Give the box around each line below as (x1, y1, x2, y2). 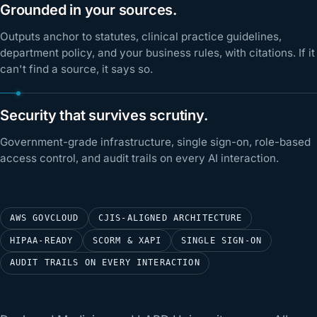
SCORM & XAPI (92, 235, 162, 246)
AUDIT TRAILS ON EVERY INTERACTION (9, 258, 200, 268)
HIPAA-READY (9, 235, 74, 246)
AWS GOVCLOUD (9, 212, 79, 223)
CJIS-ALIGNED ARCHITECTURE (98, 212, 243, 223)
